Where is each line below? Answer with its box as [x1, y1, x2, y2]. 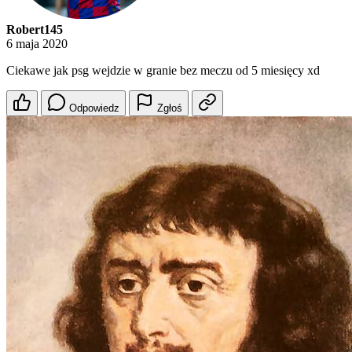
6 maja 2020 [6, 37, 68, 51]
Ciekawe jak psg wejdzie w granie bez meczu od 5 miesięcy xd [6, 64, 320, 78]
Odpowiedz [69, 102, 119, 115]
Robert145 [6, 23, 63, 37]
